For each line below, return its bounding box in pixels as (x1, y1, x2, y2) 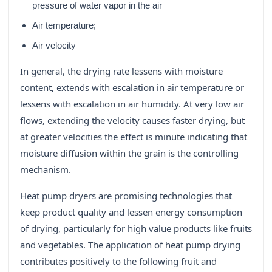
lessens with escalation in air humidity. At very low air (20, 98, 244, 110)
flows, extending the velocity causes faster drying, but (20, 114, 245, 127)
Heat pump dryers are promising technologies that (20, 189, 232, 202)
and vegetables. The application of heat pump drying (20, 239, 240, 251)
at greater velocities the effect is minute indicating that (20, 131, 247, 143)
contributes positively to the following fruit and (20, 255, 217, 268)
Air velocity (32, 40, 76, 51)
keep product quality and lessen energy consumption (20, 206, 242, 219)
